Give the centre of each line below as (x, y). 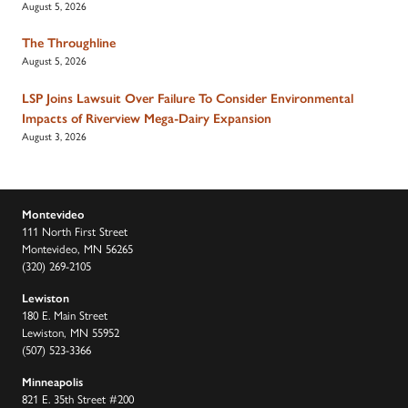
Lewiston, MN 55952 (71, 331)
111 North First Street (75, 230)
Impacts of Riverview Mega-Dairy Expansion (147, 119)
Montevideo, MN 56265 (77, 248)
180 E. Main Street (65, 314)
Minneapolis (52, 382)
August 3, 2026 (54, 136)
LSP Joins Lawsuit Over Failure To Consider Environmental (188, 99)
